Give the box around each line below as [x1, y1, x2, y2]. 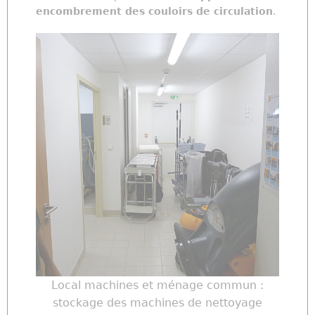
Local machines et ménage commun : [51, 278, 264, 292]
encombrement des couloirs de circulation [36, 6, 273, 18]
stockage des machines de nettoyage [53, 296, 262, 310]
